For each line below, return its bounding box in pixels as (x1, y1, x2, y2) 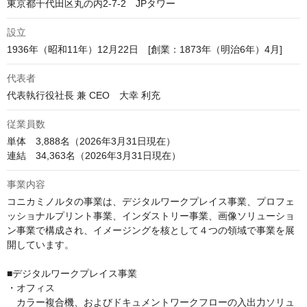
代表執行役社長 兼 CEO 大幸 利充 (7, 90, 163, 101)
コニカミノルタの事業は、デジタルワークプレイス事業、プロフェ (7, 196, 295, 208)
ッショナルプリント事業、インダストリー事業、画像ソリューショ (7, 210, 295, 222)
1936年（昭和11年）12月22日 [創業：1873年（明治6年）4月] (7, 44, 282, 56)
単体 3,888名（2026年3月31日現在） (7, 136, 175, 147)
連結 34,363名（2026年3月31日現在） (7, 150, 181, 162)
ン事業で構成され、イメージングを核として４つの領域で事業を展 (7, 225, 295, 236)
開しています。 (7, 239, 74, 251)
